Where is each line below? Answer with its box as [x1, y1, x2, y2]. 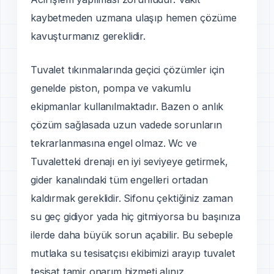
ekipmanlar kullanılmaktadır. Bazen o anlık [31, 100, 224, 113]
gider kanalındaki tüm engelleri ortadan [31, 173, 208, 186]
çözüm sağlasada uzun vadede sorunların [31, 118, 222, 131]
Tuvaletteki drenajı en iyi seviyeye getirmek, [31, 155, 228, 168]
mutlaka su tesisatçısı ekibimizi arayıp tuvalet [31, 246, 235, 259]
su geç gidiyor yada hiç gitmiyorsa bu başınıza [31, 210, 240, 223]
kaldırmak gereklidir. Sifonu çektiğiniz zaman [31, 191, 233, 204]
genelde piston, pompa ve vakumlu [31, 81, 191, 94]
